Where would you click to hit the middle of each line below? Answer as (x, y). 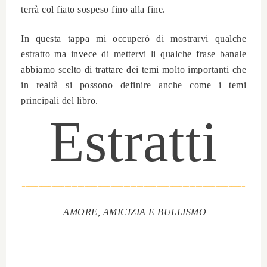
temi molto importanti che (194, 69)
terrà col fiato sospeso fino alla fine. (93, 9)
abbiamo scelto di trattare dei (81, 69)
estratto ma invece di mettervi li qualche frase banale (133, 54)
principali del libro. (60, 100)
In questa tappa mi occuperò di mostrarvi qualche (133, 38)
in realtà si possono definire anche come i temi (133, 85)
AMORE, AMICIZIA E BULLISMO (133, 212)
